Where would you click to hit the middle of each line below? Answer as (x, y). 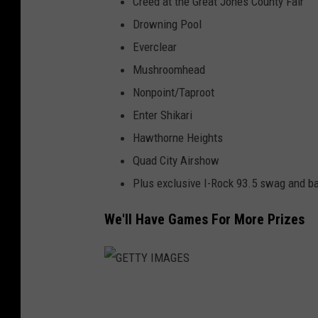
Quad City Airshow (176, 160)
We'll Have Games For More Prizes (204, 219)
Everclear (155, 46)
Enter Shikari (163, 115)
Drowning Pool (167, 24)
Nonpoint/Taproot (174, 92)
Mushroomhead (169, 69)
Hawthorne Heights (178, 137)
